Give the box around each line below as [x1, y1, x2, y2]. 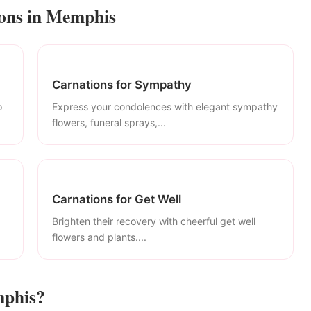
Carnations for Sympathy [52, 78, 192, 92]
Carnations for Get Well [52, 192, 181, 206]
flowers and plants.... [52, 230, 146, 243]
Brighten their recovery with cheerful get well [52, 215, 255, 227]
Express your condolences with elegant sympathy [52, 100, 278, 112]
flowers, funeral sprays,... [52, 116, 166, 128]
